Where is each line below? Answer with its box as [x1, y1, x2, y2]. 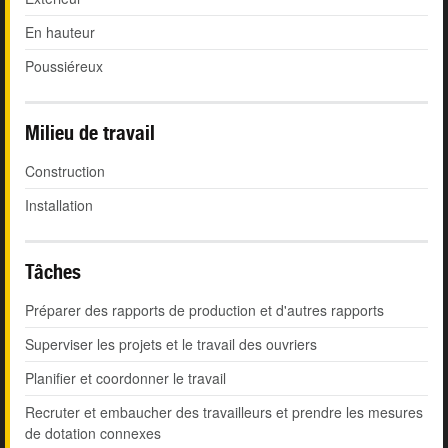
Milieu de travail [25, 121, 155, 145]
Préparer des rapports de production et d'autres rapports [25, 300, 384, 321]
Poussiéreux [25, 56, 103, 77]
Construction [25, 161, 105, 182]
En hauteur [25, 22, 95, 43]
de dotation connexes [25, 423, 161, 444]
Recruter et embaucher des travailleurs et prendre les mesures [25, 402, 423, 423]
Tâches [25, 260, 81, 284]
